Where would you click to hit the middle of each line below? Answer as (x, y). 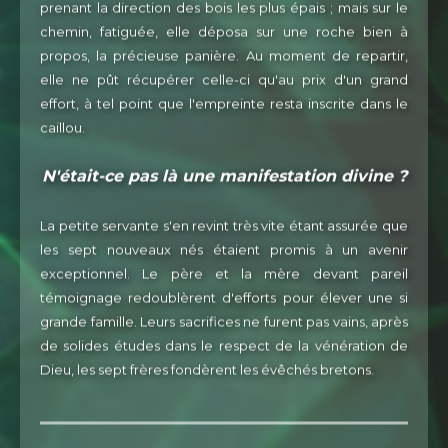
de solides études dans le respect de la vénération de (224, 348)
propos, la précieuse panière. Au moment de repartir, (224, 58)
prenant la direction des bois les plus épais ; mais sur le (224, 10)
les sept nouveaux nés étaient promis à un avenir (224, 252)
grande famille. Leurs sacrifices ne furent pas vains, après (224, 324)
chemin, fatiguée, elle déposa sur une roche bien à (224, 34)
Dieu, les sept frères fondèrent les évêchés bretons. (207, 372)
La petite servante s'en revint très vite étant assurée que (224, 228)
